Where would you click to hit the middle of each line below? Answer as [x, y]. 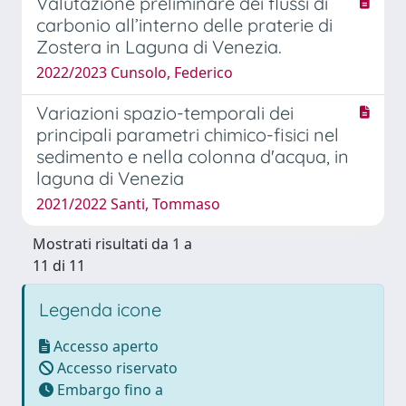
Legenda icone [100, 309]
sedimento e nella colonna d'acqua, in [193, 156]
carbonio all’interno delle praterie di [184, 24]
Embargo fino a [108, 389]
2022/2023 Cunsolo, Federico [135, 72]
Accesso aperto [104, 346]
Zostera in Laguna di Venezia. [159, 46]
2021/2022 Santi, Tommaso [128, 203]
